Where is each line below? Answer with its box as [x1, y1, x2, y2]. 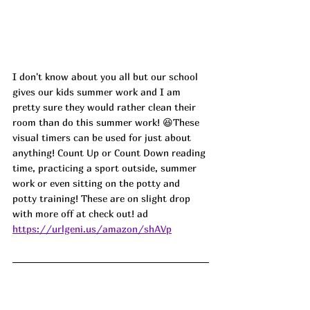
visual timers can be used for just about [12, 131, 194, 144]
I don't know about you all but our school [12, 71, 201, 83]
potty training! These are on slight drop [12, 192, 193, 205]
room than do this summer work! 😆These [12, 116, 202, 129]
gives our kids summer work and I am [12, 86, 183, 98]
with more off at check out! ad [12, 208, 148, 220]
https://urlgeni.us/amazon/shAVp [12, 223, 172, 235]
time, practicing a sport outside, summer [12, 162, 199, 174]
